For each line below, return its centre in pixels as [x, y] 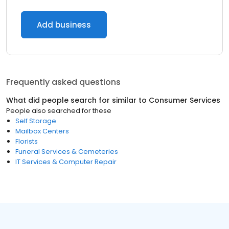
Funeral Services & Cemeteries [67, 152]
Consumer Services [185, 100]
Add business [64, 25]
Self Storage [36, 121]
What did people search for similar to [77, 100]
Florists [27, 141]
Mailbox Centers [42, 131]
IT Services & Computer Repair [66, 162]
